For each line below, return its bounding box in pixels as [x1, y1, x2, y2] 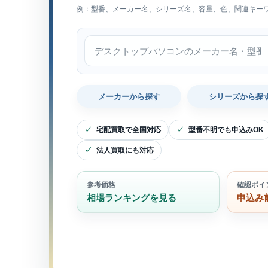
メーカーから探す [98, 92, 160, 101]
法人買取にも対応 [96, 146, 154, 154]
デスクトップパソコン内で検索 [84, 37, 209, 47]
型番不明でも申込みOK [188, 126, 264, 134]
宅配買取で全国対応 [96, 126, 161, 134]
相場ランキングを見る [87, 193, 176, 203]
